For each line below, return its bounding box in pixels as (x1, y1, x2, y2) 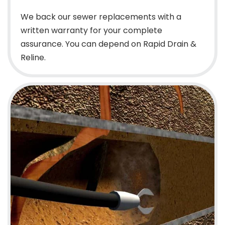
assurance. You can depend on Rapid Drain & (21, 38, 196, 50)
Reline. (21, 52, 46, 64)
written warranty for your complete (21, 25, 162, 37)
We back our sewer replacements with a (21, 11, 181, 23)
